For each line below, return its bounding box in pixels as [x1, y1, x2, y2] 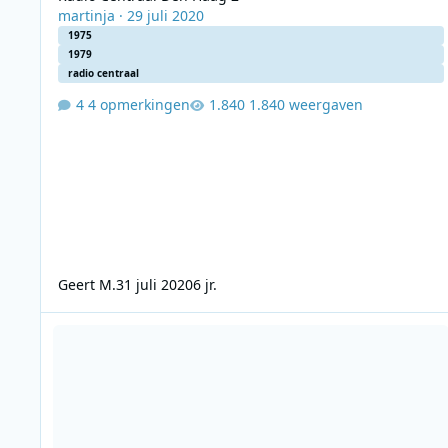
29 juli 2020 [126, 6, 204, 26]
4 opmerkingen [87, 94, 190, 114]
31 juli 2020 [115, 274, 193, 294]
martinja [57, 6, 115, 26]
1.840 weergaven [248, 94, 363, 114]
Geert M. [57, 274, 116, 294]
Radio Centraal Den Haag [40, 312, 209, 332]
